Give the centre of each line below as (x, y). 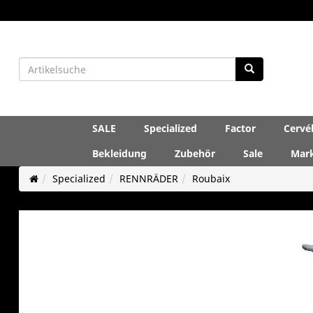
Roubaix (211, 179)
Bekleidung (119, 153)
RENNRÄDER (148, 179)
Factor (240, 128)
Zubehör (195, 153)
